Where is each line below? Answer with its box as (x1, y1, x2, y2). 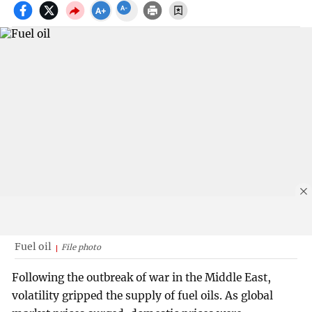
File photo (61, 242, 101, 252)
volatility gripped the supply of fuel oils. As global (12, 289, 274, 303)
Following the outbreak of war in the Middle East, (12, 271, 272, 285)
